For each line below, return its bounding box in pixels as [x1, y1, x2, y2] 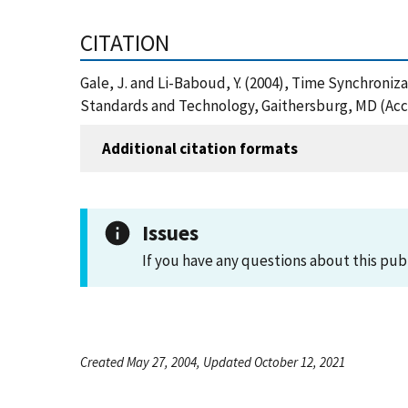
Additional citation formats [102, 138, 298, 158]
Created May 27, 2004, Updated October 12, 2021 [80, 353, 345, 371]
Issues [142, 219, 199, 246]
